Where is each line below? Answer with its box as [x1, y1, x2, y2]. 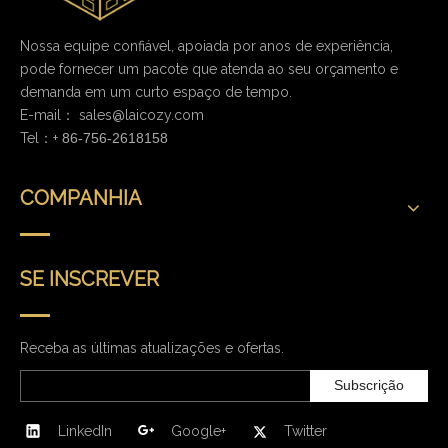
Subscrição [334, 377, 404, 394]
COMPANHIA [20, 185, 142, 210]
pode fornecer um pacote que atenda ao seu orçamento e [20, 60, 398, 77]
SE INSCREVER [20, 266, 159, 291]
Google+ [171, 422, 226, 439]
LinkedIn [58, 422, 112, 439]
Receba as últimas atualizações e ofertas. [20, 339, 284, 356]
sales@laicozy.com [79, 106, 204, 123]
